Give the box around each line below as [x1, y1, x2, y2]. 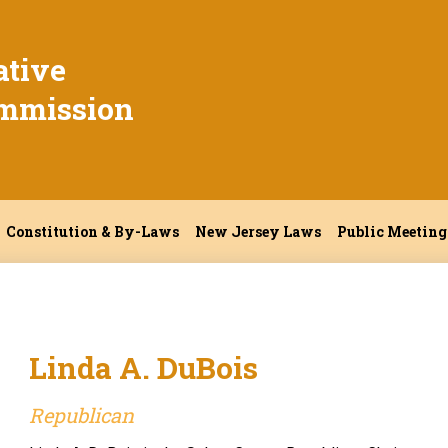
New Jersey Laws [195, 222, 321, 241]
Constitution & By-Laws [6, 222, 179, 241]
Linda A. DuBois [28, 347, 258, 387]
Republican [28, 401, 134, 428]
